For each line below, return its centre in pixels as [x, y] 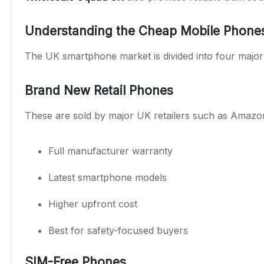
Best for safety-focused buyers [118, 230]
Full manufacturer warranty [110, 151]
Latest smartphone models [108, 177]
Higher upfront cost [93, 204]
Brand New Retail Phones [99, 90]
